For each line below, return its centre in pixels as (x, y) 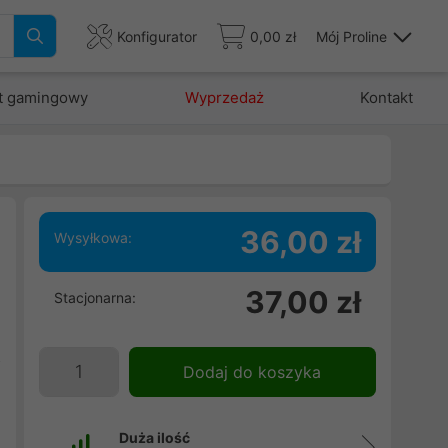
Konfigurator (157, 36)
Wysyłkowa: (92, 237)
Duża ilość (154, 437)
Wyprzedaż (224, 97)
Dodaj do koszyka (252, 372)
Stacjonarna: (94, 297)
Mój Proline (351, 36)
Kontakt (386, 97)
